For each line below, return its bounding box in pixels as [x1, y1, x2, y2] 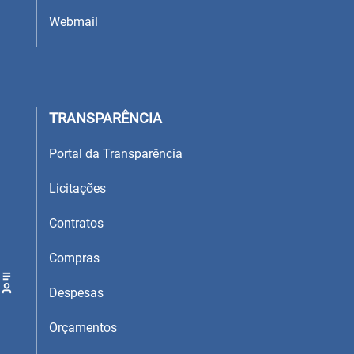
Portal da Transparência [49, 146, 183, 162]
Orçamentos [49, 320, 117, 336]
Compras [49, 250, 100, 266]
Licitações [49, 181, 106, 197]
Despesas [49, 285, 104, 301]
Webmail [49, 13, 98, 29]
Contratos [49, 216, 104, 232]
